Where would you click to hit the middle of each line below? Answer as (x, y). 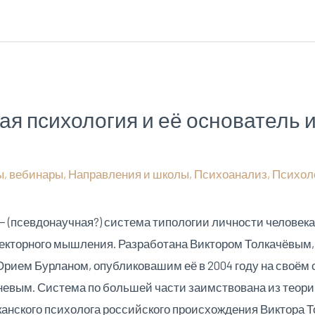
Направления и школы (129, 174)
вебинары (37, 174)
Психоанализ (231, 174)
